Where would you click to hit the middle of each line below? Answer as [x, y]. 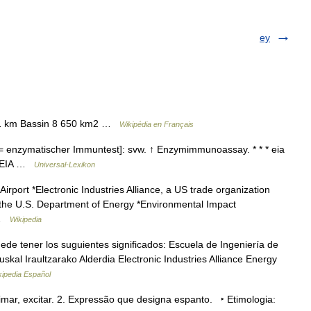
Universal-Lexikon [65, 165]
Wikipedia [26, 219]
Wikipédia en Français [157, 124]
